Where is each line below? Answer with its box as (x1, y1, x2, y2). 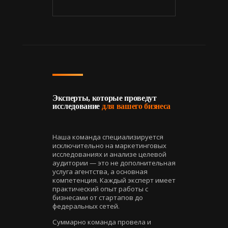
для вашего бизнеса (101, 101, 171, 110)
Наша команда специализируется (52, 132, 163, 141)
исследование (52, 101, 102, 110)
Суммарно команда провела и (52, 217, 151, 227)
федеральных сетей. (52, 201, 120, 211)
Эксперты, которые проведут (52, 93, 157, 102)
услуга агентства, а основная (52, 166, 148, 176)
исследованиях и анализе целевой (52, 149, 166, 159)
